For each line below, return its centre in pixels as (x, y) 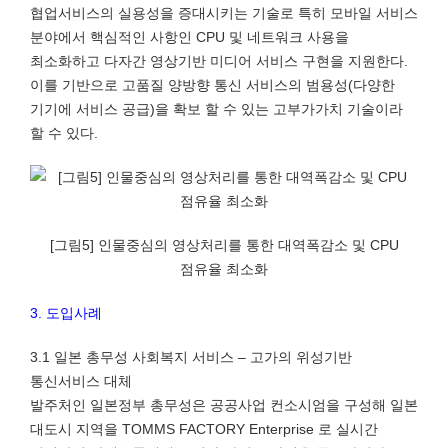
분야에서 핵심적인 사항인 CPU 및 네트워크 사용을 (189, 37)
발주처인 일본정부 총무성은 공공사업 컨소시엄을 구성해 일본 (224, 405)
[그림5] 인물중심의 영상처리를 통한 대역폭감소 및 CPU (224, 245)
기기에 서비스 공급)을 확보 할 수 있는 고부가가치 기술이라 (216, 109)
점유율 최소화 (224, 269)
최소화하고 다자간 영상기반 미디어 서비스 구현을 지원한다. (219, 61)
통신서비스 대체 (81, 381)
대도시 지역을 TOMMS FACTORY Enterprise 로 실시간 (204, 429)
